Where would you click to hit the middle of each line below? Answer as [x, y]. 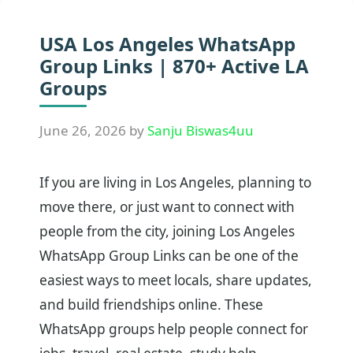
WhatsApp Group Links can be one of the [169, 255]
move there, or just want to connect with [167, 206]
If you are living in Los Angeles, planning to [175, 182]
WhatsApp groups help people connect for [174, 329]
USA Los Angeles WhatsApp [167, 44]
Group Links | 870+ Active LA [174, 66]
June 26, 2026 [83, 130]
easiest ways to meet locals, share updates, [176, 280]
